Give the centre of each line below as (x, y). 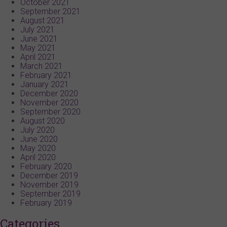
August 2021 (43, 20)
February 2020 (46, 166)
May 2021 (38, 48)
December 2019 (49, 175)
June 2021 (39, 39)
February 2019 (46, 203)
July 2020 (37, 130)
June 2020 (39, 139)
